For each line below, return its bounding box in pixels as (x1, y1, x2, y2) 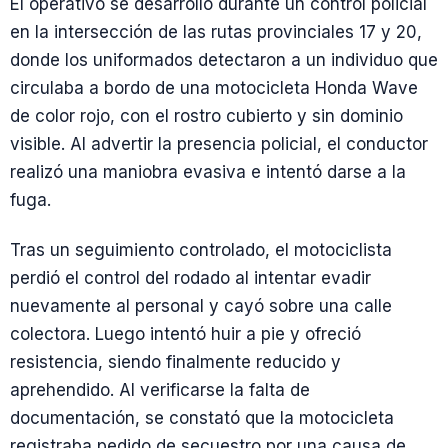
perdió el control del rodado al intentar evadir (10, 267, 371, 288)
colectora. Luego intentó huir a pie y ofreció (10, 323, 361, 344)
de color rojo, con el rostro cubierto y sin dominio (10, 106, 403, 127)
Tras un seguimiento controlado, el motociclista (10, 239, 392, 260)
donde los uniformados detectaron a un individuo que (10, 50, 438, 71)
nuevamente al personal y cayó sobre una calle (10, 295, 392, 316)
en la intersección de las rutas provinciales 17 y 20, (10, 22, 422, 43)
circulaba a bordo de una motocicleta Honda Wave (10, 78, 418, 99)
